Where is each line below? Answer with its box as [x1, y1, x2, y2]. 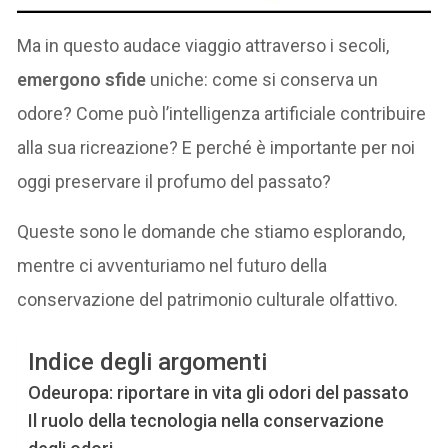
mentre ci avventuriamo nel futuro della [17, 254, 328, 276]
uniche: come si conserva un [146, 68, 379, 90]
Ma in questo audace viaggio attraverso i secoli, [17, 34, 390, 56]
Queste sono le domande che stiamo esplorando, [17, 220, 406, 242]
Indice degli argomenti [28, 347, 268, 376]
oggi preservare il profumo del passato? [17, 170, 332, 192]
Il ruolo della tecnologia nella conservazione [28, 409, 385, 431]
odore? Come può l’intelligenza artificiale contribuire [17, 102, 427, 124]
